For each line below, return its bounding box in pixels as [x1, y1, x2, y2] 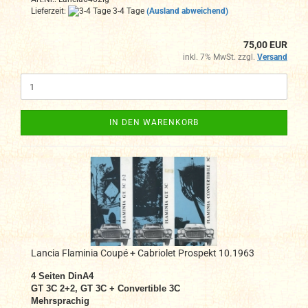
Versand [257, 52, 287, 63]
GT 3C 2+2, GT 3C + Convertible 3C [31, 283, 180, 294]
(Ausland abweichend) [146, 5, 228, 16]
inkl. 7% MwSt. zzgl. [183, 52, 257, 63]
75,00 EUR [243, 39, 287, 51]
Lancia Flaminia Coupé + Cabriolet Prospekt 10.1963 [31, 247, 254, 259]
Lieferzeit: [31, 5, 68, 16]
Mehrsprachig [31, 296, 89, 307]
